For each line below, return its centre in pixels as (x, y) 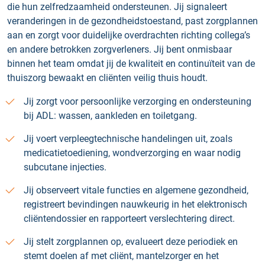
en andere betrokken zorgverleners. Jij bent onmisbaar (119, 49)
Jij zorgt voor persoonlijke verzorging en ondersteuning (138, 101)
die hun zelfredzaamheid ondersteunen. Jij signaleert (117, 7)
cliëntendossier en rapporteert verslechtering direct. (129, 219)
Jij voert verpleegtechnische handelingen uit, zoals (128, 139)
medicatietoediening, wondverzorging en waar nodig (132, 153)
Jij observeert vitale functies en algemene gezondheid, (136, 190)
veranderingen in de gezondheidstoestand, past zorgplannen (132, 21)
